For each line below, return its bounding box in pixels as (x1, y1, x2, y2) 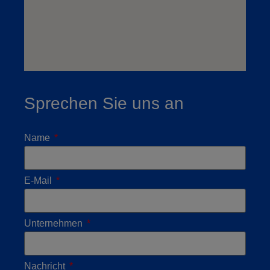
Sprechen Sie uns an (24, 93, 184, 113)
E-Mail (24, 175, 54, 186)
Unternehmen (24, 218, 85, 228)
